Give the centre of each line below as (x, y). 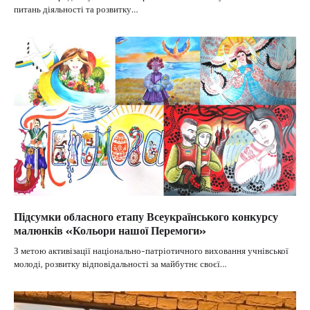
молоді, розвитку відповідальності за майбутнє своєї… (120, 263)
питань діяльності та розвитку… (76, 9)
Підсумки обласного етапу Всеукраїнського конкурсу (146, 216)
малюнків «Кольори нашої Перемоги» (110, 230)
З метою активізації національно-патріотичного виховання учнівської (151, 250)
